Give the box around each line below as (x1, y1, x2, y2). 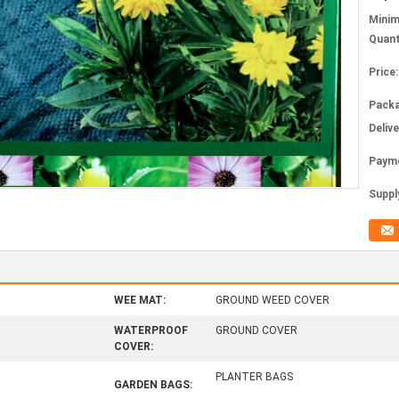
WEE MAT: (114, 294, 166, 306)
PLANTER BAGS (216, 370, 293, 383)
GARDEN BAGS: (114, 379, 192, 391)
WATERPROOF (114, 324, 188, 337)
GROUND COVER (216, 324, 297, 337)
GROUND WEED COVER (216, 294, 330, 306)
